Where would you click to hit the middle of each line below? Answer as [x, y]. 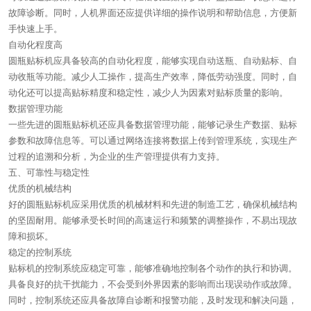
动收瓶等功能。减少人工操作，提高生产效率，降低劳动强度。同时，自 [153, 76]
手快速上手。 [35, 28]
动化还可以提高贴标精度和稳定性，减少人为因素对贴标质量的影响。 [148, 92]
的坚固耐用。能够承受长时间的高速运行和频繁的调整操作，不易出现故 [153, 220]
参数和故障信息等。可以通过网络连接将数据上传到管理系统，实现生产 [153, 140]
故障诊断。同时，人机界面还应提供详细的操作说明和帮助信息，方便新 [153, 12]
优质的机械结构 [40, 188]
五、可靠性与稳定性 [49, 172]
